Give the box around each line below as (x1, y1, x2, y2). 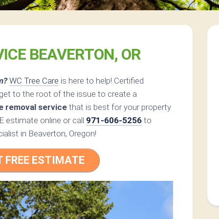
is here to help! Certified (59, 76, 144, 86)
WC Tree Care (9, 76, 59, 86)
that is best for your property (67, 102, 171, 112)
